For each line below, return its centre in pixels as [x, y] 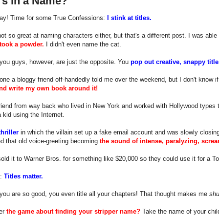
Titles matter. [23, 176]
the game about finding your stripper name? [73, 211]
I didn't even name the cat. [83, 44]
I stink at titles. [129, 18]
